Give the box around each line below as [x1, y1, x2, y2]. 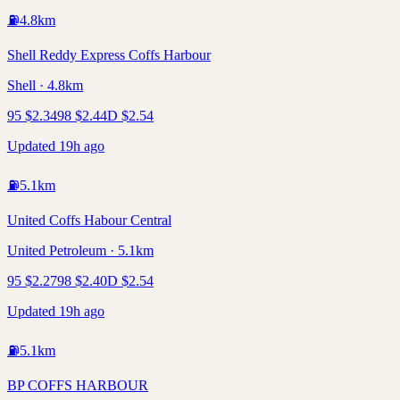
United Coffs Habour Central [7, 212, 171, 228]
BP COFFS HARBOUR [7, 377, 148, 393]
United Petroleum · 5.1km [7, 242, 154, 258]
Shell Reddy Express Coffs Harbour [7, 46, 211, 62]
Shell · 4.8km [7, 77, 83, 93]
